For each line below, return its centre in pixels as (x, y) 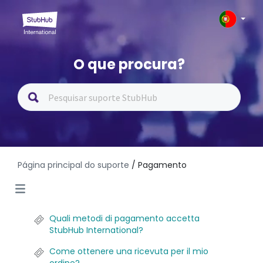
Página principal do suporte (75, 165)
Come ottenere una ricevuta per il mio (129, 251)
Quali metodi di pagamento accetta (124, 218)
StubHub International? (96, 230)
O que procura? (129, 64)
